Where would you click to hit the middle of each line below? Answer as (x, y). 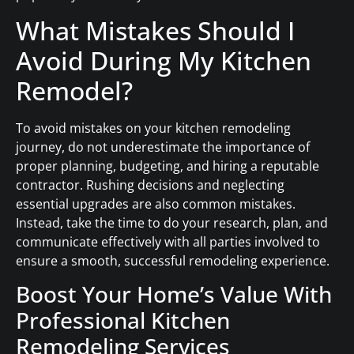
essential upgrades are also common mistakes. (156, 203)
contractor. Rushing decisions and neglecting (150, 185)
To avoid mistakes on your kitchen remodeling (153, 128)
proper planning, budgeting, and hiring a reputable (168, 166)
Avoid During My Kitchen (164, 60)
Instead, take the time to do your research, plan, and (172, 222)
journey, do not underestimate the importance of (163, 147)
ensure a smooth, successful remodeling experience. (173, 260)
